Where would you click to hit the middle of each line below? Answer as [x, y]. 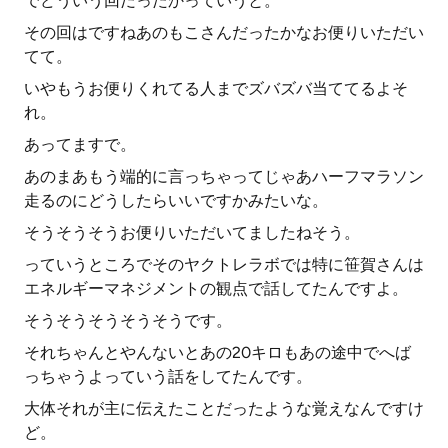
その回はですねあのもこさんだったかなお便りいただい [224, 32]
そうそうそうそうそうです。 [128, 320]
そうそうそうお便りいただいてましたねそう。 [192, 232]
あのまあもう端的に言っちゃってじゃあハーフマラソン [224, 176]
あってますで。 [80, 144]
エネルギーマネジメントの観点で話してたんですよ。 [216, 288]
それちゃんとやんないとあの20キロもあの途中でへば [217, 352]
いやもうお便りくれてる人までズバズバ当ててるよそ [216, 88]
